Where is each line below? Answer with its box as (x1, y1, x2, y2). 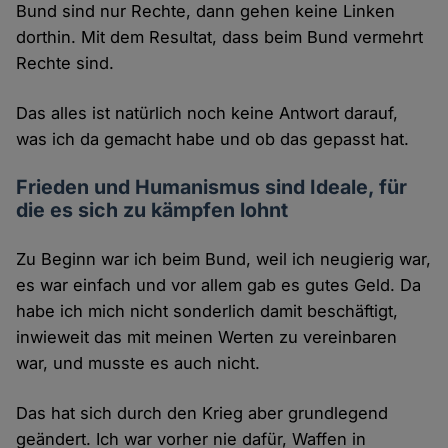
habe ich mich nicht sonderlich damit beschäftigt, (16, 301, 399, 322)
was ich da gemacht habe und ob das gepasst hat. (16, 129, 410, 150)
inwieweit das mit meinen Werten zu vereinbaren (16, 327, 398, 348)
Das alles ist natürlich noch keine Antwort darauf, (16, 103, 399, 124)
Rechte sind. (16, 53, 115, 74)
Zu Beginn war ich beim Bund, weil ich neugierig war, (16, 249, 432, 270)
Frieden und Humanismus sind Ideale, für (16, 175, 408, 200)
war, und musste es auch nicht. (16, 353, 261, 374)
